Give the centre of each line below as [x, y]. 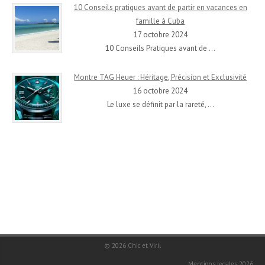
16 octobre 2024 [161, 91]
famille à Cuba [161, 21]
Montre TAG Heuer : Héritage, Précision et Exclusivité [161, 77]
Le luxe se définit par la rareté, [157, 105]
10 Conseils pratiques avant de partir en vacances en [160, 8]
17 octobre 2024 [160, 35]
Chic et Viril [144, 245]
